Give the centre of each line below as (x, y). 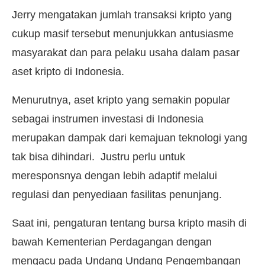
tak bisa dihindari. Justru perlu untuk (98, 157)
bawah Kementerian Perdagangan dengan (112, 242)
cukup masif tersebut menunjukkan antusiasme (123, 33)
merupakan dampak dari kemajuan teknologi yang (130, 138)
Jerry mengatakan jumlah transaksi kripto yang (122, 14)
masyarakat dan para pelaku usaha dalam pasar (126, 52)
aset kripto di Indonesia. (68, 71)
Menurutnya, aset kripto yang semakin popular (121, 100)
